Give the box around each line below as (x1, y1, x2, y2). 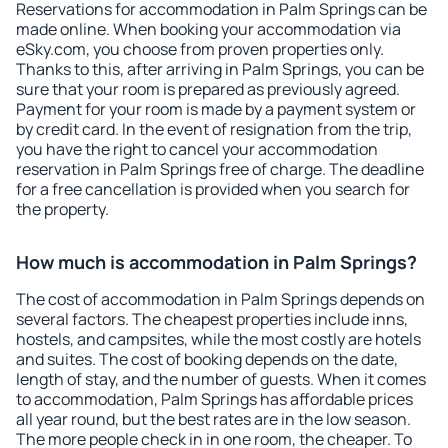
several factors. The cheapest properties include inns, (16, 308, 408, 330)
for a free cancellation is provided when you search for (16, 178, 410, 200)
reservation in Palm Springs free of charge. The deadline (16, 158, 424, 180)
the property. (16, 198, 109, 220)
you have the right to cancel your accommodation (16, 138, 378, 160)
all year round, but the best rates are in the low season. (16, 408, 411, 430)
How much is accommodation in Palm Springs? (16, 250, 417, 274)
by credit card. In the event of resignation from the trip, (16, 118, 412, 140)
